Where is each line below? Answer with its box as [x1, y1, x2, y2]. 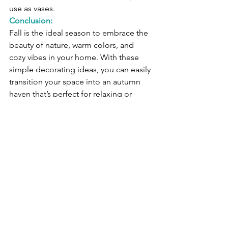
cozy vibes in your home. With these [9, 52, 141, 63]
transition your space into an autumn [9, 77, 142, 87]
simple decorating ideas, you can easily [9, 65, 153, 75]
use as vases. [9, 4, 55, 14]
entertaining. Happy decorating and [9, 101, 140, 111]
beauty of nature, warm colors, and [9, 40, 136, 50]
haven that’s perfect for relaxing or [9, 89, 134, 99]
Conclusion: [9, 16, 52, 26]
